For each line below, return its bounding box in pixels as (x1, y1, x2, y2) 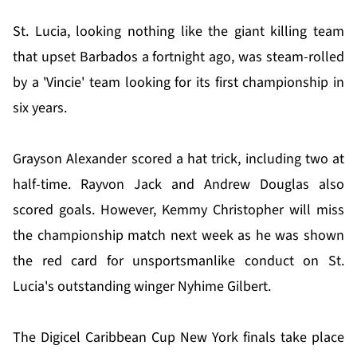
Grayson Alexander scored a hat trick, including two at (13, 149, 344, 170)
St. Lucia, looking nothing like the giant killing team (13, 22, 344, 42)
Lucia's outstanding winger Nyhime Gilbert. (13, 277, 271, 297)
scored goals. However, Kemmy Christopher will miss (13, 200, 344, 221)
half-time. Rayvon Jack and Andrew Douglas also (13, 175, 344, 195)
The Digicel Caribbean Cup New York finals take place (13, 328, 344, 348)
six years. (13, 98, 67, 119)
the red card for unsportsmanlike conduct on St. (13, 251, 344, 272)
